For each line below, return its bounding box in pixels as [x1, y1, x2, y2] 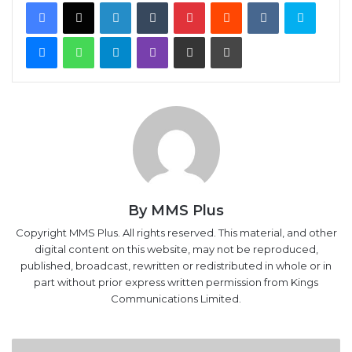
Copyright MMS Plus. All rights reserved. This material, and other [15, 225, 337, 238]
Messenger [57, 29, 114, 42]
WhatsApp [93, 29, 147, 42]
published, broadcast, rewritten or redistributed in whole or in [20, 258, 332, 271]
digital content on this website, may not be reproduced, [34, 242, 318, 255]
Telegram [130, 29, 178, 42]
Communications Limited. [111, 291, 241, 304]
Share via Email [204, 29, 232, 42]
